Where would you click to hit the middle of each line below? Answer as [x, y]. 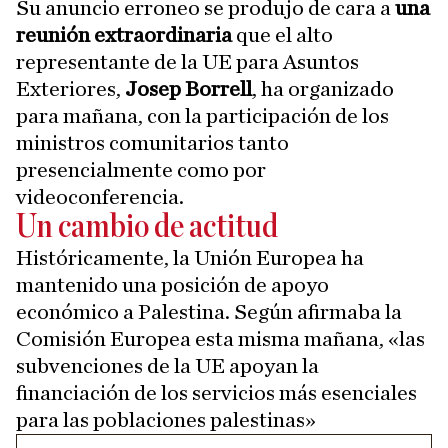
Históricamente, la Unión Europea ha [190, 257]
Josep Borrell [188, 88]
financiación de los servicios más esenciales [216, 392]
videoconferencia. [100, 196]
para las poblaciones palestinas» [166, 419]
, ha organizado [323, 88]
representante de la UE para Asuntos [187, 61]
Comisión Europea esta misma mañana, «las [220, 338]
